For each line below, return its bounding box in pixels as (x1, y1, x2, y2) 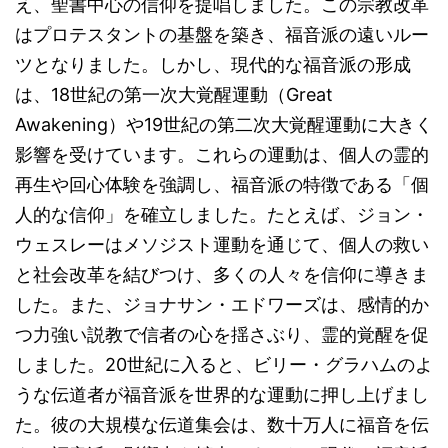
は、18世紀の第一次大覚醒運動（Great (15, 84, 333, 105)
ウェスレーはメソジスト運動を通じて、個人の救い (15, 234, 429, 255)
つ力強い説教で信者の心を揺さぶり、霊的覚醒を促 (15, 324, 429, 345)
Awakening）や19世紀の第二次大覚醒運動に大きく (15, 114, 433, 135)
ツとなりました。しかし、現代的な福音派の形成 (15, 54, 411, 75)
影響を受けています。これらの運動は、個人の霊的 (15, 144, 429, 165)
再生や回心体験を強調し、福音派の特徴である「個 (15, 174, 429, 195)
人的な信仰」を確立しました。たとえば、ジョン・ (15, 204, 429, 225)
